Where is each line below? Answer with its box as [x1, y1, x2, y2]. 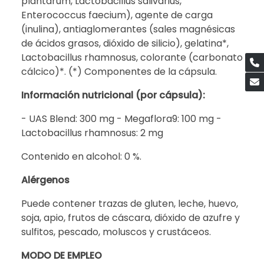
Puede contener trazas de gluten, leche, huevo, [21, 196, 238, 210]
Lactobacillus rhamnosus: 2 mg [21, 126, 166, 140]
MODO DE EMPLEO [21, 248, 102, 262]
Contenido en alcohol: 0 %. [21, 149, 141, 163]
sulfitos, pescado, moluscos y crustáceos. [21, 225, 213, 239]
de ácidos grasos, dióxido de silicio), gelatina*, [21, 36, 229, 50]
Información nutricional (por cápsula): [21, 88, 207, 102]
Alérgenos [21, 173, 70, 187]
